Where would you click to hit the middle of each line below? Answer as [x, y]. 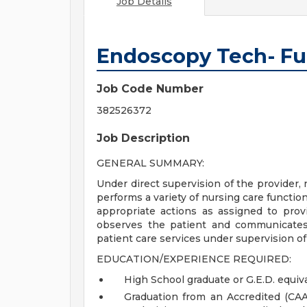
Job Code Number [150, 89]
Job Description [143, 138]
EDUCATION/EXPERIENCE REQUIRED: [194, 259]
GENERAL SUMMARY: [150, 163]
